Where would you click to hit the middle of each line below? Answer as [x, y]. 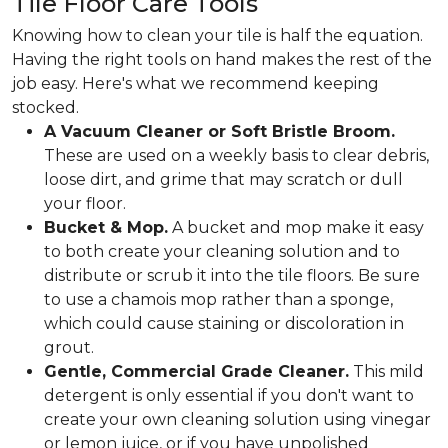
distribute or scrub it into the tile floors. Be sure [232, 275]
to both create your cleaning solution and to [222, 251]
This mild [386, 371]
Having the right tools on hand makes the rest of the [222, 59]
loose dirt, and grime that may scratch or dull [223, 179]
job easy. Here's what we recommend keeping [195, 83]
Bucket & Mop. [106, 227]
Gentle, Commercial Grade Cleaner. [196, 371]
